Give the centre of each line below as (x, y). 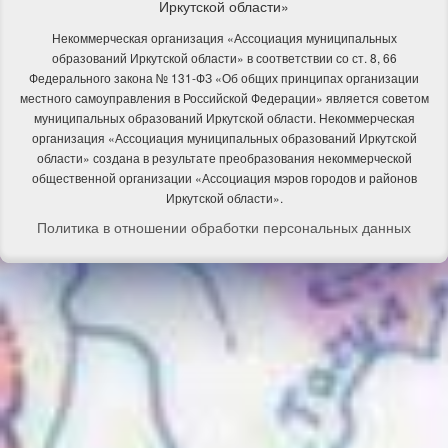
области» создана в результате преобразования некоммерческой (224, 157)
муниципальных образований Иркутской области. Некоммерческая (224, 117)
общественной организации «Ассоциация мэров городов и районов (224, 177)
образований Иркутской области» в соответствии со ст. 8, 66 (224, 57)
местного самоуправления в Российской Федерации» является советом (224, 97)
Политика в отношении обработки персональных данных (224, 226)
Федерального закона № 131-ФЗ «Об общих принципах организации (224, 77)
